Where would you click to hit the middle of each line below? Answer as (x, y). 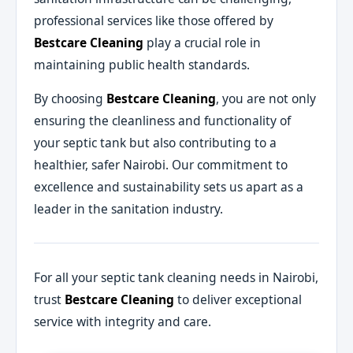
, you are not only (266, 99)
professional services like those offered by (154, 20)
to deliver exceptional (238, 299)
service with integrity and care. (123, 321)
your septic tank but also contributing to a (156, 143)
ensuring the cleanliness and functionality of (163, 121)
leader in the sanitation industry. (129, 209)
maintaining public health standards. (142, 64)
